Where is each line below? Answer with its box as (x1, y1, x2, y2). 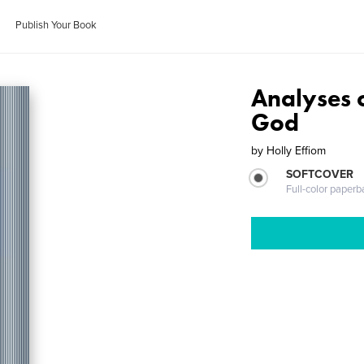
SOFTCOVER (286, 167, 354, 181)
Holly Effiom (266, 144, 327, 158)
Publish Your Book (15, 19, 97, 32)
